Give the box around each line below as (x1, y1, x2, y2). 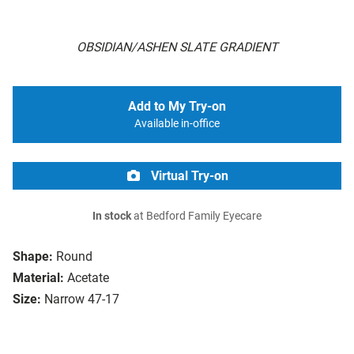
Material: (13, 270, 64, 286)
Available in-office (134, 117, 220, 131)
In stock (92, 209, 131, 224)
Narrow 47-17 (44, 292, 119, 307)
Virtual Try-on (148, 168, 228, 184)
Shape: (13, 249, 53, 265)
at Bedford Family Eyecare (131, 209, 262, 224)
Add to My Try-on (128, 99, 226, 115)
